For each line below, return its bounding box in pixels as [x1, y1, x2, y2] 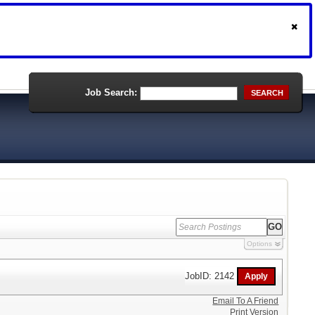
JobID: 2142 [185, 270, 238, 281]
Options [246, 240, 272, 247]
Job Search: [85, 87, 137, 98]
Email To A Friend [212, 296, 279, 306]
